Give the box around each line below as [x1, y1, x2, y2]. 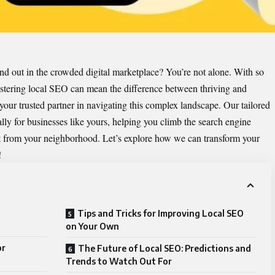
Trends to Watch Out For [66, 256, 172, 267]
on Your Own [66, 221, 119, 232]
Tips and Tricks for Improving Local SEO [77, 208, 244, 219]
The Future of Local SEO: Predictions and [78, 243, 251, 254]
